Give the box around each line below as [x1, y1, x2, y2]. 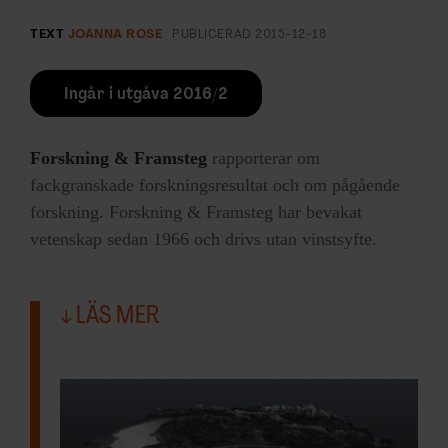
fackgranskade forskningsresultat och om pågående [30, 174, 400, 195]
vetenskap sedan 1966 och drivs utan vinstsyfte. [30, 228, 377, 249]
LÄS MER [72, 304, 160, 329]
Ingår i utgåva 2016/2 [64, 86, 228, 103]
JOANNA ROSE [67, 27, 163, 41]
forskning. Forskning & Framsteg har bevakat [30, 201, 362, 222]
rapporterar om [207, 147, 320, 168]
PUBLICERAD [172, 27, 256, 41]
